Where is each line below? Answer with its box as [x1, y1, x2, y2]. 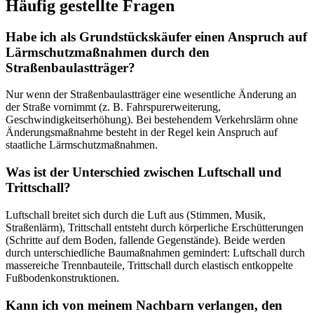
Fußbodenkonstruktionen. [6, 271, 119, 284]
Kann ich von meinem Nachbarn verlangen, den [6, 297, 282, 313]
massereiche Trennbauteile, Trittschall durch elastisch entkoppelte [6, 259, 293, 271]
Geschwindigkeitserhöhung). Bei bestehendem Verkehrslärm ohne [6, 114, 298, 126]
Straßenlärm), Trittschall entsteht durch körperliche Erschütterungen [6, 221, 303, 233]
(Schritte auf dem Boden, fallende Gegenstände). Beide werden [6, 233, 285, 246]
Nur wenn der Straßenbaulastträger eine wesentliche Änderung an [6, 88, 296, 101]
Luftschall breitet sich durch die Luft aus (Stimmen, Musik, [6, 208, 266, 221]
